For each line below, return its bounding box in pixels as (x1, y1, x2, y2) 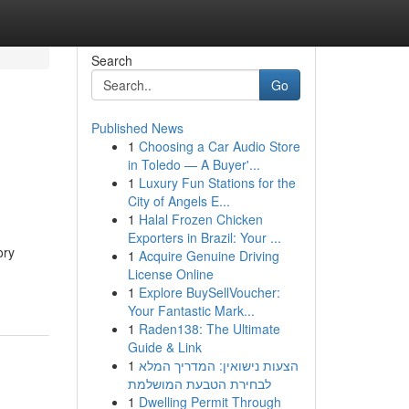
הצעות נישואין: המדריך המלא (138, 356, 299, 374)
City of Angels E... (127, 192, 230, 210)
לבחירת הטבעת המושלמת (127, 374, 271, 393)
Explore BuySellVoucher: (138, 283, 280, 301)
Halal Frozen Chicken (138, 210, 263, 228)
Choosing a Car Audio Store (138, 137, 300, 155)
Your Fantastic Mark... (127, 301, 255, 320)
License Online (127, 265, 214, 283)
